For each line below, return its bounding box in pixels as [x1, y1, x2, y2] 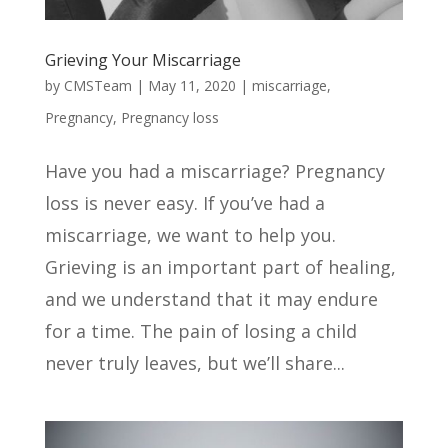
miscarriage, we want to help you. [44, 222, 336, 247]
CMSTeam [63, 75, 132, 95]
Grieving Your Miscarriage [44, 48, 241, 71]
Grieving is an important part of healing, [44, 254, 396, 279]
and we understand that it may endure [44, 286, 378, 311]
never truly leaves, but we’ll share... [44, 350, 345, 375]
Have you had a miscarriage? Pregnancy [44, 158, 385, 183]
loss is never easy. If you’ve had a [44, 190, 325, 215]
